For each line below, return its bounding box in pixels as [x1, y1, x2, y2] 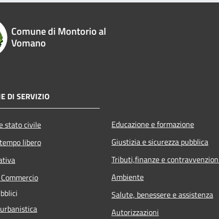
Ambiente [111, 171, 144, 183]
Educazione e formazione [111, 118, 194, 130]
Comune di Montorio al [11, 23, 106, 39]
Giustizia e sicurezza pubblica [111, 135, 208, 148]
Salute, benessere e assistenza [111, 188, 213, 200]
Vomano [11, 35, 46, 50]
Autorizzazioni [111, 206, 159, 218]
